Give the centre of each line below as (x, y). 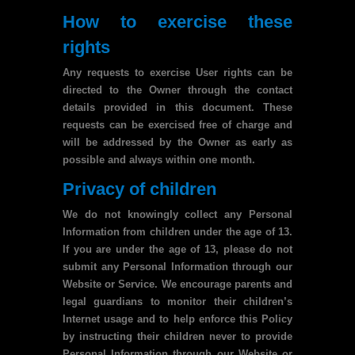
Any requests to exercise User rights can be (177, 73)
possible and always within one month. (159, 160)
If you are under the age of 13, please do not (177, 249)
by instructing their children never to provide (177, 336)
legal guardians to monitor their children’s (177, 302)
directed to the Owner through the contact (177, 90)
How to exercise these (177, 22)
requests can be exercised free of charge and (177, 125)
